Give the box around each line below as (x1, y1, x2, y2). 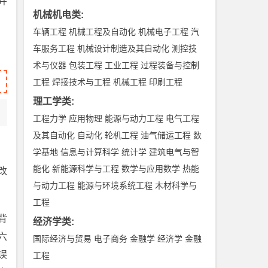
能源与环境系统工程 (77, 181, 153, 190)
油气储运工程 (141, 130, 191, 140)
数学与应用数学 (121, 164, 181, 173)
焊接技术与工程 (52, 77, 111, 87)
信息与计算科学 (60, 147, 120, 157)
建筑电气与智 (149, 147, 200, 157)
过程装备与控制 (141, 60, 200, 70)
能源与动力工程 (105, 114, 164, 123)
